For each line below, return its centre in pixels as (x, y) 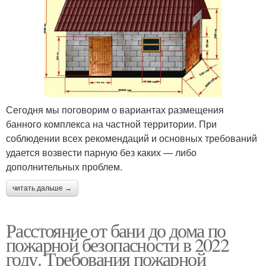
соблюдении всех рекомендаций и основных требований (132, 138)
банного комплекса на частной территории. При (111, 123)
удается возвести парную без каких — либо (101, 152)
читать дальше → (42, 188)
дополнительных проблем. (64, 166)
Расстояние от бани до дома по (116, 230)
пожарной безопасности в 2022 (118, 244)
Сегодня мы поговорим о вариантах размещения (115, 109)
